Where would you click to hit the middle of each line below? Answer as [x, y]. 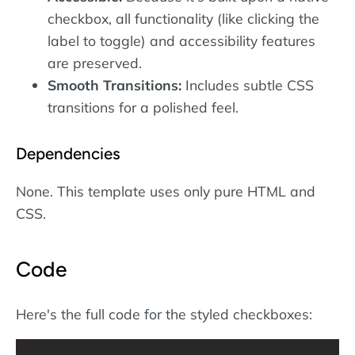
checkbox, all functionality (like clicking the [183, 19]
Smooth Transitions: [115, 85]
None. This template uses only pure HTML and [166, 191]
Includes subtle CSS [248, 85]
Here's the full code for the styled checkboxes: [164, 314]
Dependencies [68, 154]
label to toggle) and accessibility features [181, 41]
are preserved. [95, 63]
